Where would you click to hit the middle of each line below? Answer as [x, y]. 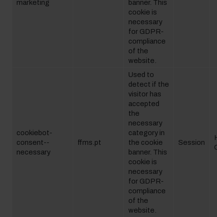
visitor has [145, 94]
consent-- [33, 142]
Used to [141, 75]
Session [192, 142]
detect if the [149, 84]
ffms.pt [89, 142]
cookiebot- [34, 133]
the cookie [146, 142]
